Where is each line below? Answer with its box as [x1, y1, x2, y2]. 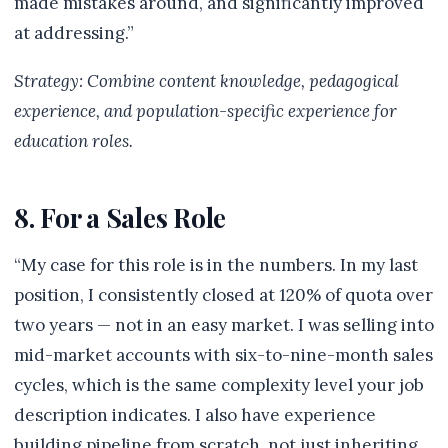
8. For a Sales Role [14, 199, 226, 235]
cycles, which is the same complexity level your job [14, 374, 424, 396]
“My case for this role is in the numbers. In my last [14, 254, 418, 276]
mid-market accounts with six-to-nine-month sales [14, 344, 433, 366]
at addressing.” [14, 22, 134, 44]
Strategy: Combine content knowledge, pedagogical [14, 70, 399, 92]
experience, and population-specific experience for [14, 100, 397, 122]
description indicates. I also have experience [14, 404, 376, 426]
